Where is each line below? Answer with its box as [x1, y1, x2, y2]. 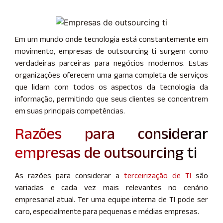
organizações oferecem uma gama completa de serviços [15, 70, 208, 79]
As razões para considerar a [15, 171, 124, 180]
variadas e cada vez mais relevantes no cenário [15, 183, 208, 192]
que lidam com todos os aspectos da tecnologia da [15, 82, 208, 91]
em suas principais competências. [15, 106, 125, 115]
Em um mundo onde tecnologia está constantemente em [15, 34, 208, 43]
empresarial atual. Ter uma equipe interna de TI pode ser [15, 195, 208, 204]
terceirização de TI [124, 171, 191, 180]
